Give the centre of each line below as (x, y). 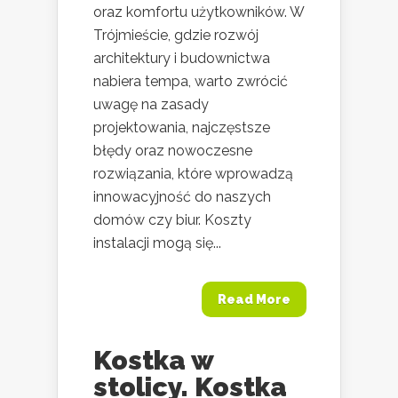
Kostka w (153, 360)
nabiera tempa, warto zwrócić (191, 81)
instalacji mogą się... (157, 243)
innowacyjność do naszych (182, 196)
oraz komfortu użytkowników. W (199, 12)
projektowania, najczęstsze (182, 127)
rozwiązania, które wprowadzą (193, 173)
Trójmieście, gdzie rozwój (176, 35)
